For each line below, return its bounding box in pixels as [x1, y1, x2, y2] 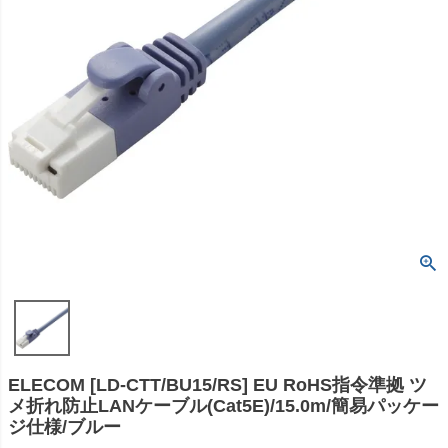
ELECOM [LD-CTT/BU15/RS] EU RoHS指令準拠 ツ [8, 375, 427, 395]
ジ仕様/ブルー [8, 417, 121, 437]
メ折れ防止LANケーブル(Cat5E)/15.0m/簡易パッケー [8, 396, 439, 416]
